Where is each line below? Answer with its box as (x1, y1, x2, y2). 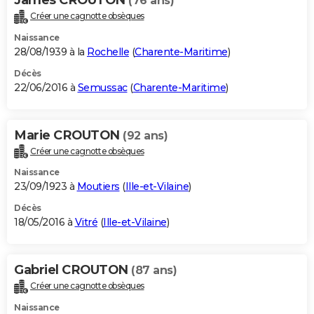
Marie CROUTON (14, 127, 123, 143)
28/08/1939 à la (14, 45, 87, 58)
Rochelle (87, 45, 129, 58)
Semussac (77, 81, 128, 94)
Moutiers (76, 180, 120, 193)
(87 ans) (131, 264, 177, 278)
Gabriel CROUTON (14, 262, 131, 278)
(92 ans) (123, 128, 168, 142)
